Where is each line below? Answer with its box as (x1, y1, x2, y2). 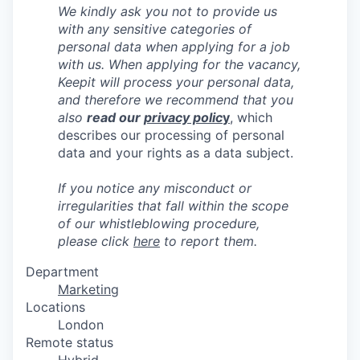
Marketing (58, 281, 119, 297)
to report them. (160, 233, 257, 249)
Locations (26, 299, 85, 315)
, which (230, 109, 272, 125)
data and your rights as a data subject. (58, 145, 293, 161)
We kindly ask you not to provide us (58, 3, 277, 19)
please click (58, 233, 133, 249)
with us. (58, 56, 104, 72)
